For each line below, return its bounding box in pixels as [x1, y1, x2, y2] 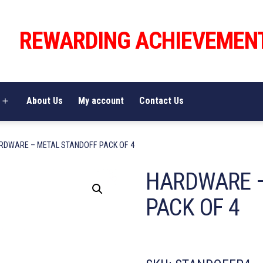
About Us [26, 95, 63, 107]
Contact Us [139, 95, 184, 107]
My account [77, 95, 124, 107]
